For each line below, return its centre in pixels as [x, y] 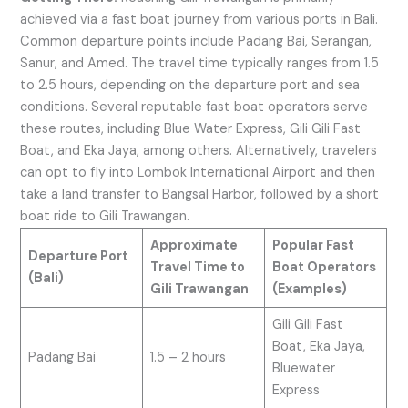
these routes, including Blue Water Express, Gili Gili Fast [191, 128]
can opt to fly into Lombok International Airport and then [198, 172]
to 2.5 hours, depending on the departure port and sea [190, 85]
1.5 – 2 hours [188, 357]
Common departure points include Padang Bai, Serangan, [196, 41]
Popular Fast [313, 245]
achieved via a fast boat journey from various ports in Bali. [199, 19]
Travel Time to [197, 267]
